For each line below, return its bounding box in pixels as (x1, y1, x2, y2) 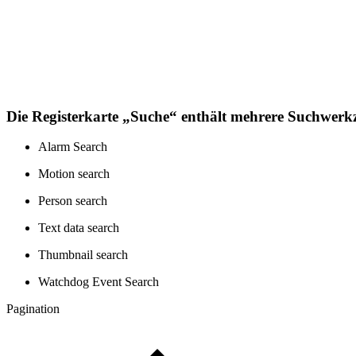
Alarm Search (38, 140, 107, 154)
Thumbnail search (38, 248, 128, 262)
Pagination (6, 302, 60, 316)
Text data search (38, 221, 119, 235)
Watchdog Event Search (38, 275, 159, 289)
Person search (38, 194, 107, 208)
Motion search (38, 167, 110, 181)
